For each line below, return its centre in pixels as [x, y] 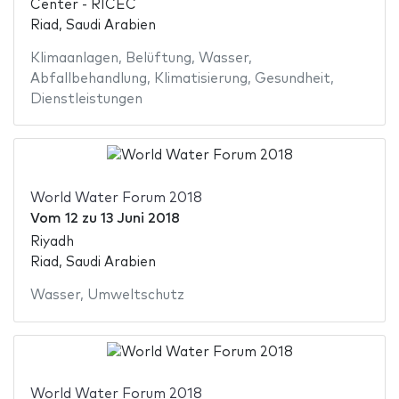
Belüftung [158, 58]
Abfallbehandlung [88, 78]
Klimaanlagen [74, 58]
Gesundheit [292, 78]
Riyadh [52, 242]
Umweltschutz [135, 296]
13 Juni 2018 [140, 218]
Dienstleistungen [86, 99]
